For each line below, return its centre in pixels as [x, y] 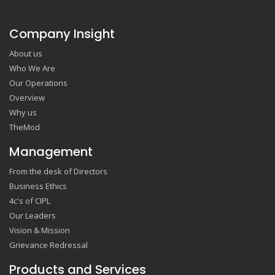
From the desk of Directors [58, 172]
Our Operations [38, 83]
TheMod [25, 127]
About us [26, 54]
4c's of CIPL [30, 201]
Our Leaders [33, 216]
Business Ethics [38, 186]
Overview [27, 98]
